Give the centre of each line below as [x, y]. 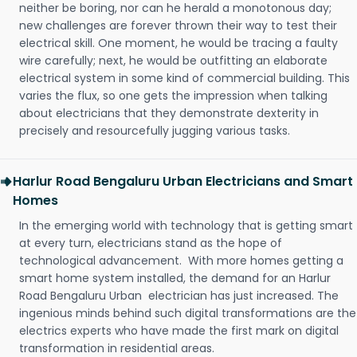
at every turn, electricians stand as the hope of [151, 243]
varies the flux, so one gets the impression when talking [173, 96]
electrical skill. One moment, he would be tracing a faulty [178, 43]
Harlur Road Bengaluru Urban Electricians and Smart [183, 182]
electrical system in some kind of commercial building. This [184, 78]
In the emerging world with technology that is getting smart [186, 226]
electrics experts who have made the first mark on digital [179, 331]
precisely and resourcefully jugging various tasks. [155, 131]
